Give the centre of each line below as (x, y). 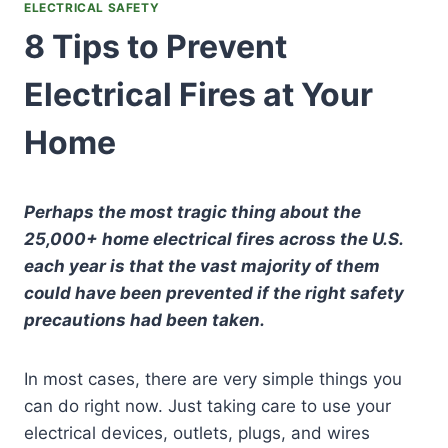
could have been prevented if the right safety (214, 292)
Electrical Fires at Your (198, 94)
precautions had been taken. (144, 319)
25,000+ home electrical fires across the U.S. (213, 238)
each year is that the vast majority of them (202, 265)
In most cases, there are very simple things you (213, 378)
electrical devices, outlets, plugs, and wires (197, 432)
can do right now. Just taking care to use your (207, 405)
